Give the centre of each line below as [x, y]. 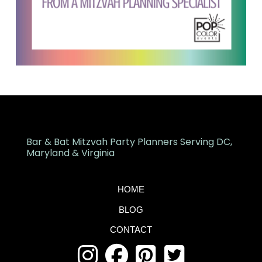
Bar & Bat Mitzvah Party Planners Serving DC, [129, 142]
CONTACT [131, 230]
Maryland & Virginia [70, 153]
